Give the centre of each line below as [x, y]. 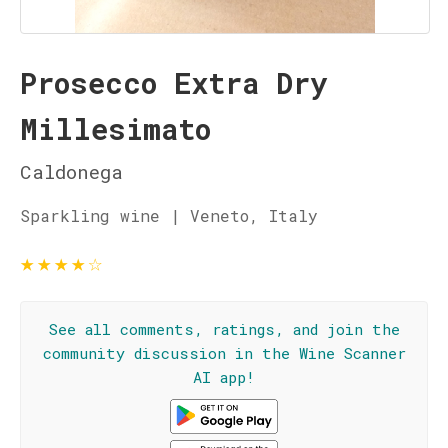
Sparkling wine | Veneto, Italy [169, 215]
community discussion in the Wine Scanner [224, 353]
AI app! [224, 377]
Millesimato [115, 129]
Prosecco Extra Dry [173, 83]
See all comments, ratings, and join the [224, 329]
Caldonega [71, 171]
